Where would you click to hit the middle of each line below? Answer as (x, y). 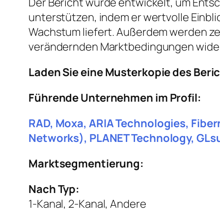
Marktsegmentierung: (86, 164)
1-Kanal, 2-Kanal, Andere (87, 204)
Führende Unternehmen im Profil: (115, 98)
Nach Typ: (54, 189)
